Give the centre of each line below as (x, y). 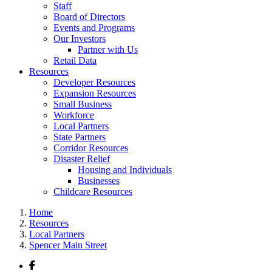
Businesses (99, 181)
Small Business (83, 104)
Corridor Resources (91, 148)
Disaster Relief (82, 159)
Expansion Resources (95, 93)
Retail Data (75, 60)
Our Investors (80, 39)
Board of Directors (89, 17)
